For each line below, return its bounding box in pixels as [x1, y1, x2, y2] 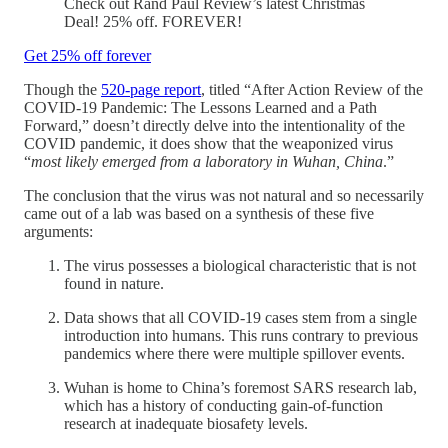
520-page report [101, 80, 201, 98]
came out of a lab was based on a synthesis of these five [24, 204, 374, 222]
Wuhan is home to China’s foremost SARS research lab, [64, 378, 417, 396]
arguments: [24, 222, 93, 240]
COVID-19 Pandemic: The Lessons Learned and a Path [24, 98, 377, 116]
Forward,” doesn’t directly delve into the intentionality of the [24, 116, 405, 134]
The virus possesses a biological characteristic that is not [64, 256, 416, 274]
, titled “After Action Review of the [201, 80, 423, 98]
